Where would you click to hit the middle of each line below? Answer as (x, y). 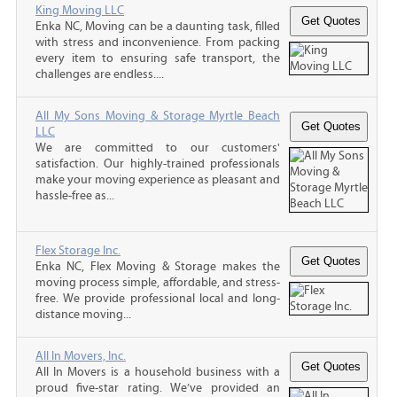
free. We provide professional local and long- (158, 298)
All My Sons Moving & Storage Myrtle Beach (158, 116)
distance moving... (83, 314)
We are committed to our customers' (158, 148)
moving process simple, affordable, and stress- (158, 282)
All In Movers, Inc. (81, 356)
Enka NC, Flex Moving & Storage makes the (158, 266)
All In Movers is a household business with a (158, 372)
